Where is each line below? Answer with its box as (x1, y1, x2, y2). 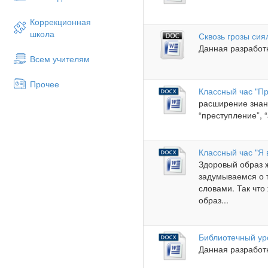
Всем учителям (30, 53, 90, 65)
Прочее (30, 78, 59, 90)
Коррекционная (30, 16, 91, 28)
